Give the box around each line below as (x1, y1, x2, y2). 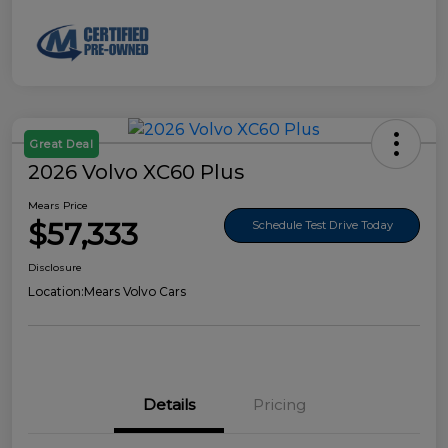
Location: (28, 284, 84, 300)
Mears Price (28, 199, 88, 213)
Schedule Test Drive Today (251, 217, 393, 232)
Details (142, 395, 196, 415)
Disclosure (28, 261, 82, 275)
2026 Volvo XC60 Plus (28, 160, 244, 185)
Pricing (252, 395, 306, 415)
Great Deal (30, 137, 93, 152)
